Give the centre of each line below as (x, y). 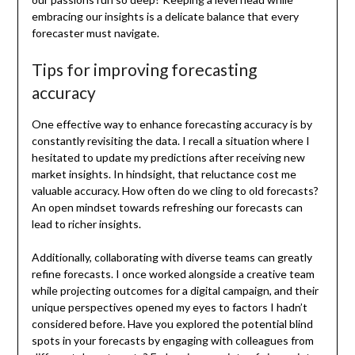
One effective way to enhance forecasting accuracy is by (172, 124)
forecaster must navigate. (95, 32)
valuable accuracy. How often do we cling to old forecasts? (175, 190)
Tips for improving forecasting (144, 69)
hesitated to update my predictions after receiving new (168, 157)
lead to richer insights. (86, 223)
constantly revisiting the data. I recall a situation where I (170, 140)
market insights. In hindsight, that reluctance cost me (164, 174)
